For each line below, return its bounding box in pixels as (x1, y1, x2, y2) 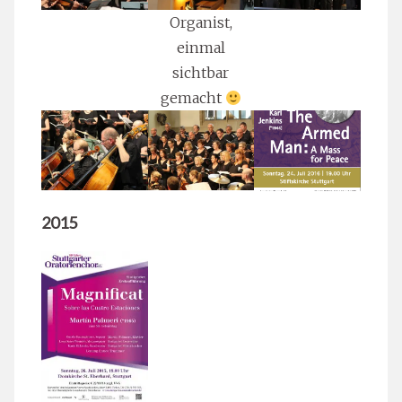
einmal (176, 39, 225, 57)
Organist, (169, 13, 232, 32)
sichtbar (172, 64, 230, 83)
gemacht (160, 89, 225, 108)
